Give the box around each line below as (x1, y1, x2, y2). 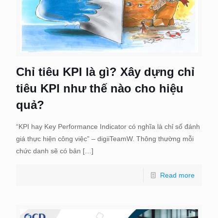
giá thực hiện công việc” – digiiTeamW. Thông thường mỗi (16, 135, 194, 143)
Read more (160, 171, 195, 179)
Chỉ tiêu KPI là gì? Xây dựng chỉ (16, 65, 195, 78)
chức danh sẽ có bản (16, 147, 81, 155)
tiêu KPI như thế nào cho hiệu (16, 82, 183, 95)
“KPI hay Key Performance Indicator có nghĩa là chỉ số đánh (16, 123, 200, 130)
